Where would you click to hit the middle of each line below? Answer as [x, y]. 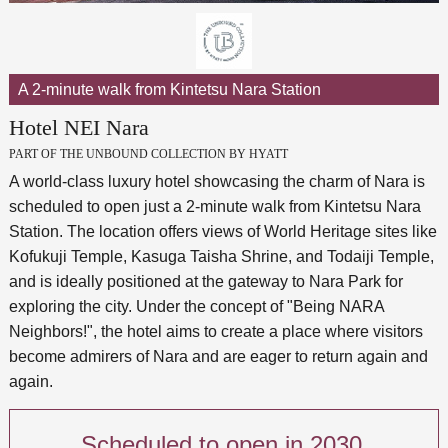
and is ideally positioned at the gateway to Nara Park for [205, 281]
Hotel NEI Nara [78, 127]
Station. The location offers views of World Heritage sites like [222, 231]
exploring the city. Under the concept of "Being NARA [196, 306]
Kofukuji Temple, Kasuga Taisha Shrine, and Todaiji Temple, [221, 256]
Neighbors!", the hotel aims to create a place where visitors [215, 331]
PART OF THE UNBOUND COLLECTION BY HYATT [148, 153]
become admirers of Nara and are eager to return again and [218, 356]
